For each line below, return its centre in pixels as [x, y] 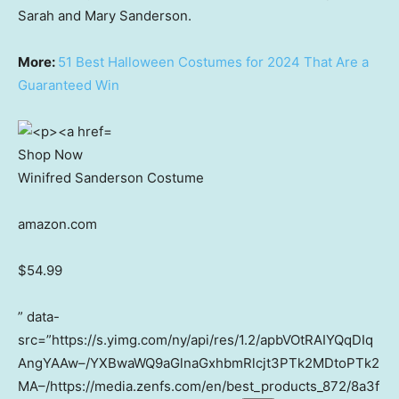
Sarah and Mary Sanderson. [105, 16]
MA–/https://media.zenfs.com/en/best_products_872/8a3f [199, 387]
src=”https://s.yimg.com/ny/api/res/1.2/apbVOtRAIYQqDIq [195, 340]
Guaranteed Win [69, 85]
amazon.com [57, 224]
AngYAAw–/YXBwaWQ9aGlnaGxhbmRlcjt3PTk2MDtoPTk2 [199, 363]
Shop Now [50, 155]
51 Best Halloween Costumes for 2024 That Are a [213, 62]
